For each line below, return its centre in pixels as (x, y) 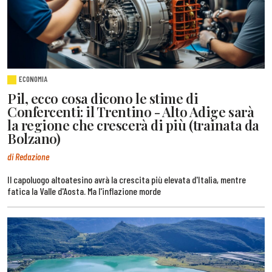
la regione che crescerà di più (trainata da (133, 125)
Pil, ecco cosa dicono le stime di (103, 99)
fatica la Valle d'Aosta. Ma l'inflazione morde (84, 191)
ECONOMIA (33, 79)
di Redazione (28, 156)
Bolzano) (34, 139)
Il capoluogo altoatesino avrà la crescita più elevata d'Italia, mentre (127, 179)
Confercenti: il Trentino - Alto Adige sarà (131, 112)
